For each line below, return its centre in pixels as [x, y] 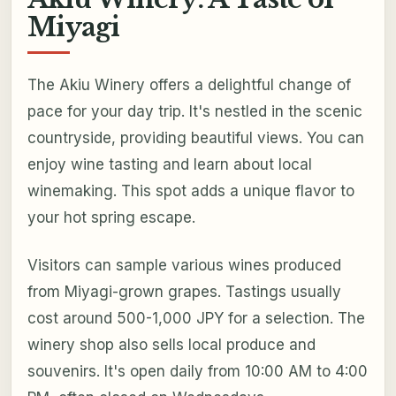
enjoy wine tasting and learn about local [169, 164]
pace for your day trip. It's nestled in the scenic [194, 111]
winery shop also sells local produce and [171, 344]
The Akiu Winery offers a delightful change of [189, 84]
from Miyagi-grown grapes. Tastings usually [184, 291]
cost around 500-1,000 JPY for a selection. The [196, 318]
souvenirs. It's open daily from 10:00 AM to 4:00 [197, 371]
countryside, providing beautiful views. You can [195, 137]
